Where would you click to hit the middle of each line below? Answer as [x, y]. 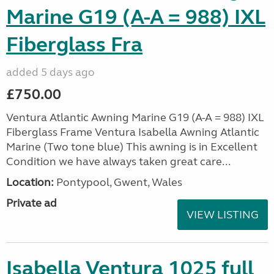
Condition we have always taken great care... [118, 161]
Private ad [31, 203]
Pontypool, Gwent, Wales [118, 182]
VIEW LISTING [223, 215]
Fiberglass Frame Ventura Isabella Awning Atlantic [133, 132]
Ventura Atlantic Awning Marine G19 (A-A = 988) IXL [135, 117]
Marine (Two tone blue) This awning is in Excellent [132, 147]
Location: [30, 182]
